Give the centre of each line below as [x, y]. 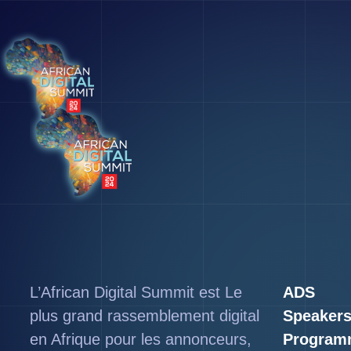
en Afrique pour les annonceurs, [141, 339]
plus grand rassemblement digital [145, 316]
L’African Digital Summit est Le [136, 292]
